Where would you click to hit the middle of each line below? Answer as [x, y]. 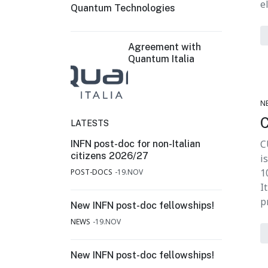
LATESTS [90, 123]
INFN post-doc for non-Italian [135, 144]
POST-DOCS [92, 172]
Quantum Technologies [123, 8]
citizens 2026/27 [109, 156]
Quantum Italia [161, 59]
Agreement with [165, 47]
